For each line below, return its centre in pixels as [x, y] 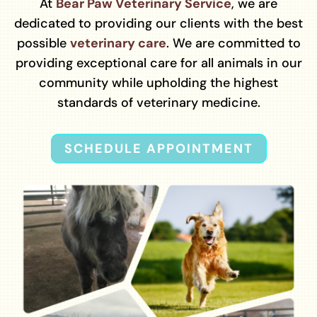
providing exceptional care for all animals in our [158, 63]
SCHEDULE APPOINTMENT [158, 148]
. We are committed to [233, 43]
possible [43, 43]
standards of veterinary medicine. [158, 102]
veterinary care [118, 43]
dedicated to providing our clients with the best [158, 23]
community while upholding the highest [158, 82]
